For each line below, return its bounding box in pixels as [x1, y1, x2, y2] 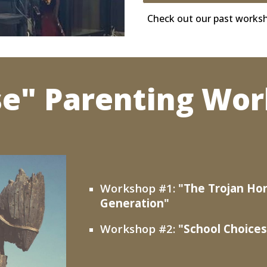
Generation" [100, 195, 170, 211]
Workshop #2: [100, 221, 179, 236]
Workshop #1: [100, 181, 176, 196]
